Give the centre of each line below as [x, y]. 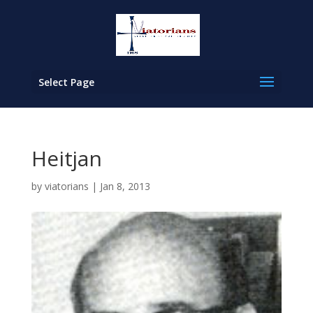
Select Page [66, 82]
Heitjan [66, 158]
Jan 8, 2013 [125, 186]
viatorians [66, 186]
